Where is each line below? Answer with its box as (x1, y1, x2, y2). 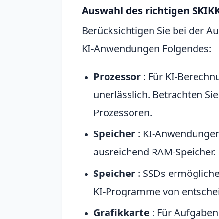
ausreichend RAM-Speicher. (93, 145, 216, 159)
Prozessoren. (93, 106, 152, 119)
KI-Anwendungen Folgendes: (82, 42, 211, 55)
